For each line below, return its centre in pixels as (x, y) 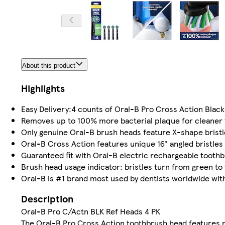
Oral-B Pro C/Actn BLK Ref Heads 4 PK (91, 211)
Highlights (43, 88)
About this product (49, 66)
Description (47, 199)
